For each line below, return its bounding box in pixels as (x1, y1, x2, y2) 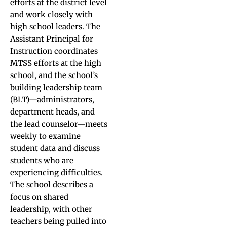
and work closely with (10, 10, 93, 19)
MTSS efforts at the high (10, 58, 101, 68)
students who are (10, 156, 73, 165)
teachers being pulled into (10, 216, 106, 226)
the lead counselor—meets (10, 119, 107, 129)
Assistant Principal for (10, 34, 93, 44)
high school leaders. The (10, 22, 100, 31)
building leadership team (10, 83, 102, 92)
